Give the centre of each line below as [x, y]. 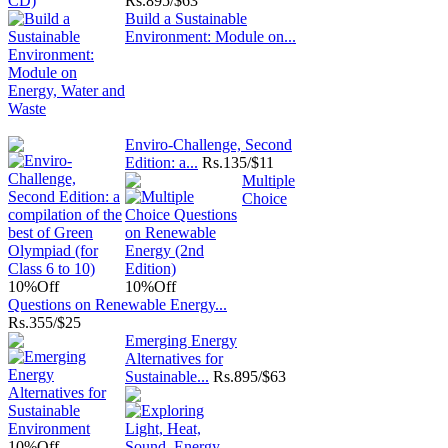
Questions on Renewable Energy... [117, 304]
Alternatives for [174, 358]
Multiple [268, 180]
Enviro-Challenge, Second [208, 144]
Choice [264, 198]
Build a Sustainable [186, 18]
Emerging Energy [181, 340]
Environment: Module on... [210, 36]
